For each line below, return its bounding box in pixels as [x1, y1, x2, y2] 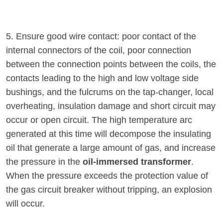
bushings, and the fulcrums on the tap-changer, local [6, 87, 214, 97]
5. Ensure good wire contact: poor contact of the [6, 31, 196, 41]
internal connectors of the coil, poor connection [6, 45, 191, 55]
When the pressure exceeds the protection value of [6, 171, 208, 181]
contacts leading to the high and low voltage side [6, 73, 199, 83]
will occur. [6, 199, 45, 209]
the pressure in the [6, 157, 83, 167]
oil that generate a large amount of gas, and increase [6, 143, 216, 153]
